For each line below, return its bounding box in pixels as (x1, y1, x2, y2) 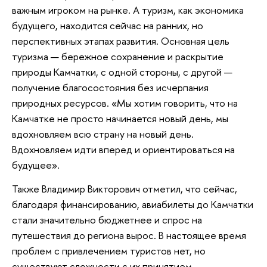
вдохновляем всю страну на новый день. (12, 127, 194, 141)
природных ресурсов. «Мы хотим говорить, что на (12, 96, 238, 110)
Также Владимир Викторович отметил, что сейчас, (12, 181, 237, 195)
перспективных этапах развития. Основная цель (12, 34, 229, 48)
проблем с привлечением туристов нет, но (12, 243, 206, 257)
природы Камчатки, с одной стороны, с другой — (12, 65, 232, 79)
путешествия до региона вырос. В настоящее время (12, 228, 246, 242)
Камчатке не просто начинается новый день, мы (12, 111, 228, 126)
